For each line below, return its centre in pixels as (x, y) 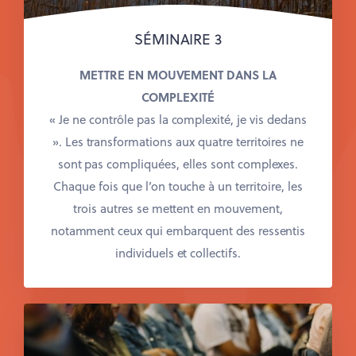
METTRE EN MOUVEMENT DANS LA (178, 74)
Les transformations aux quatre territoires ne (184, 141)
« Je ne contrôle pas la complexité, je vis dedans (178, 119)
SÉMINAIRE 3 (178, 38)
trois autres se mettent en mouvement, (178, 208)
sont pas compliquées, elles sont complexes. (178, 163)
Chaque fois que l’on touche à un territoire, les (178, 186)
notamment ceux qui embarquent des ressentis (178, 230)
